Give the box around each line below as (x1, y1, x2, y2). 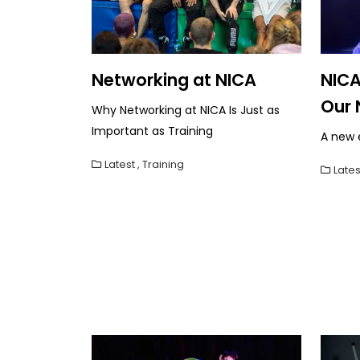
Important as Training (92, 122, 213, 139)
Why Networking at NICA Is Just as (92, 101, 280, 118)
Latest (104, 157, 135, 171)
